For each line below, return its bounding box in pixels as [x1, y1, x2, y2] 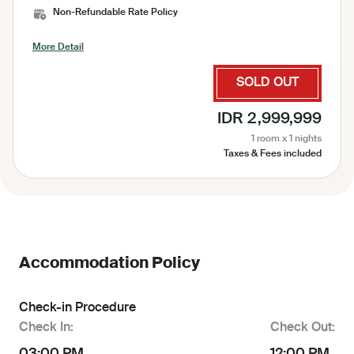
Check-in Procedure [19, 302, 136, 315]
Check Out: [270, 322, 335, 335]
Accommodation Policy [19, 256, 200, 273]
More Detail [32, 43, 84, 53]
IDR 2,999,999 [217, 111, 322, 128]
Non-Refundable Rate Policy [53, 8, 178, 18]
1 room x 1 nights [251, 134, 322, 145]
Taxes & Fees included [224, 149, 322, 160]
